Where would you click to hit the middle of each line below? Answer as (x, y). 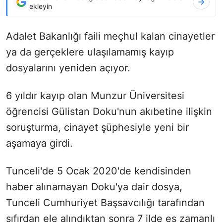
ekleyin (41, 6)
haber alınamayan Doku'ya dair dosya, (94, 187)
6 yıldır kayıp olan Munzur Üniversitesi (95, 95)
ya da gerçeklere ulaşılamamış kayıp (90, 52)
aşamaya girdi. (39, 143)
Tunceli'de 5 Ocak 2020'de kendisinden (99, 171)
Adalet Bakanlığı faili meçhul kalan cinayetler (110, 36)
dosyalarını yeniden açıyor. (68, 68)
